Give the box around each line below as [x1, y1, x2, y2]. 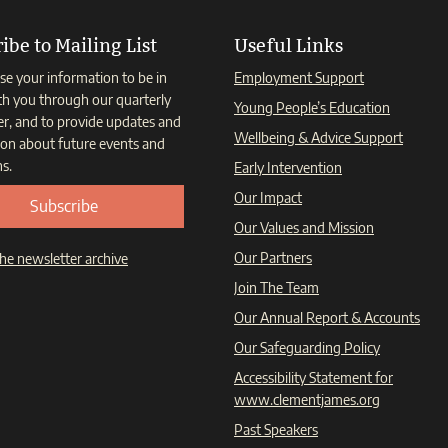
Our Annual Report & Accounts [234, 309, 420, 327]
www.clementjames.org [234, 391, 380, 409]
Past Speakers [234, 421, 318, 439]
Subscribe [30, 196, 98, 217]
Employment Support [234, 69, 364, 87]
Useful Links [234, 34, 343, 58]
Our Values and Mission [234, 219, 374, 237]
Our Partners [234, 249, 312, 267]
